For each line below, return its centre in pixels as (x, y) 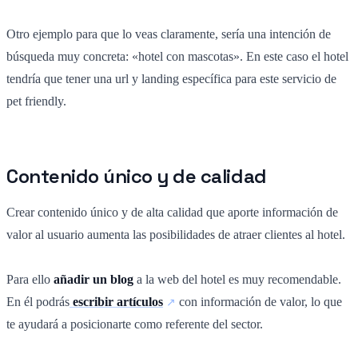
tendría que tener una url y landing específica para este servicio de (171, 79)
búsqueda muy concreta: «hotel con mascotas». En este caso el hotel (177, 57)
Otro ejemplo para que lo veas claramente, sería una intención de (169, 34)
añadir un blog (93, 280)
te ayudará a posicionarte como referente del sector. (135, 324)
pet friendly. (36, 101)
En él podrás (38, 302)
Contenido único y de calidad (137, 177)
